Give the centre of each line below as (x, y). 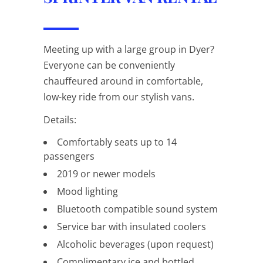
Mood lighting (87, 191)
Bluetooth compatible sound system (137, 209)
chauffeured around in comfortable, (123, 81)
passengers (69, 156)
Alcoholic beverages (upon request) (135, 244)
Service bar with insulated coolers (131, 226)
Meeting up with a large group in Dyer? (129, 49)
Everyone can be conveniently (109, 65)
